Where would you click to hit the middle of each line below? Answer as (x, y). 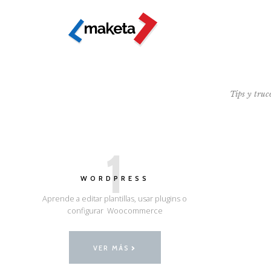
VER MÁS (112, 248)
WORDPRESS (115, 178)
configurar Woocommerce (115, 210)
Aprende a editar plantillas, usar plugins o (115, 198)
